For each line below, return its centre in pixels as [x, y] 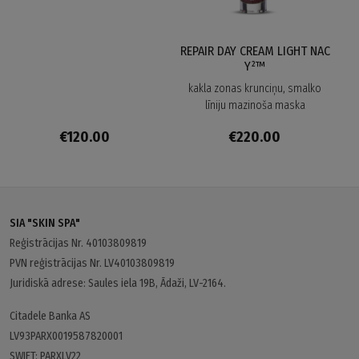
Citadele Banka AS [50, 317]
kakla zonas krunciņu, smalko [255, 89]
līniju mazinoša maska [255, 105]
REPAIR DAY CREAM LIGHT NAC [255, 51]
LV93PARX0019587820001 [66, 337]
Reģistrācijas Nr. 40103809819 [78, 244]
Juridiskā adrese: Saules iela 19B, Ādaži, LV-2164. [118, 284]
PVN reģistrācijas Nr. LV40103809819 [92, 264]
